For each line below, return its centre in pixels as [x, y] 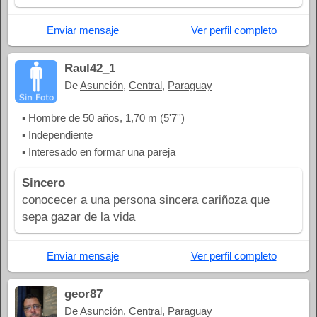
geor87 [83, 294]
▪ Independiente [57, 134]
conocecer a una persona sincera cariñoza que [146, 200]
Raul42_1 [90, 68]
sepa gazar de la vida [79, 217]
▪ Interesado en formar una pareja [99, 151]
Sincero [44, 183]
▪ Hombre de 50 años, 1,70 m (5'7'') [103, 117]
